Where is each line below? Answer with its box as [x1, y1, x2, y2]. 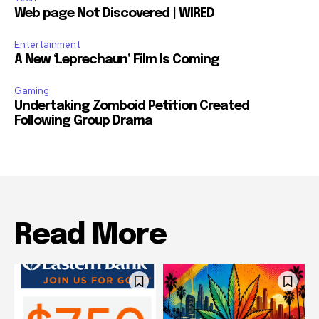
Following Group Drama [14, 115, 152, 128]
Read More [14, 221, 167, 251]
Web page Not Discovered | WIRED [14, 7, 214, 21]
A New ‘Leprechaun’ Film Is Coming [14, 53, 219, 67]
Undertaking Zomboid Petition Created [14, 100, 249, 113]
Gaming [14, 85, 49, 98]
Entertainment [14, 38, 80, 51]
